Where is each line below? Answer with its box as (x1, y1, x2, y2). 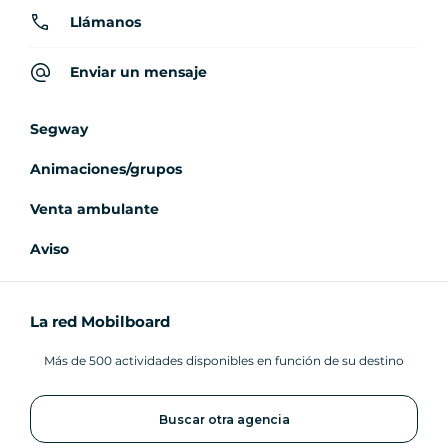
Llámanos (70, 12, 141, 31)
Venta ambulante (30, 199, 159, 218)
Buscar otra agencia (158, 411, 290, 427)
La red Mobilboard (30, 311, 170, 331)
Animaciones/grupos (30, 159, 182, 178)
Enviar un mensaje (70, 62, 207, 81)
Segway (30, 119, 88, 138)
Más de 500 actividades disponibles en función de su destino (44, 352, 404, 368)
